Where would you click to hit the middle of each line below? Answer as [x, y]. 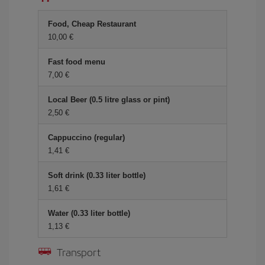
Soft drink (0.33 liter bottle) [97, 175]
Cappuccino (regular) [86, 138]
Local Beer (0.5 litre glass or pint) [109, 100]
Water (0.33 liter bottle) [89, 213]
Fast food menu [77, 62]
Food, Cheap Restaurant [92, 24]
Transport [79, 252]
